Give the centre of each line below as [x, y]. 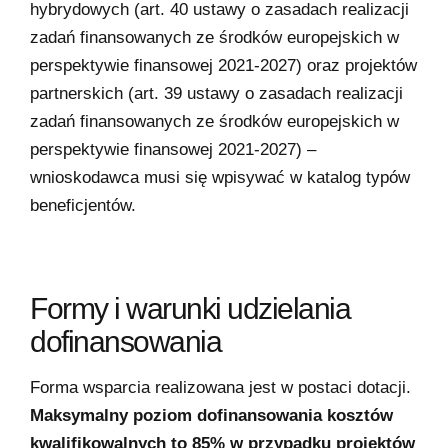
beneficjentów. [83, 205]
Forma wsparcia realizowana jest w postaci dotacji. [220, 387]
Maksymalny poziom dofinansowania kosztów [211, 415]
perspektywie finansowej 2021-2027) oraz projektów [223, 65]
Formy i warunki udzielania [190, 308]
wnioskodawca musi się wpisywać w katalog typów [220, 177]
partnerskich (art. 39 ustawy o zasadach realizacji [216, 93]
